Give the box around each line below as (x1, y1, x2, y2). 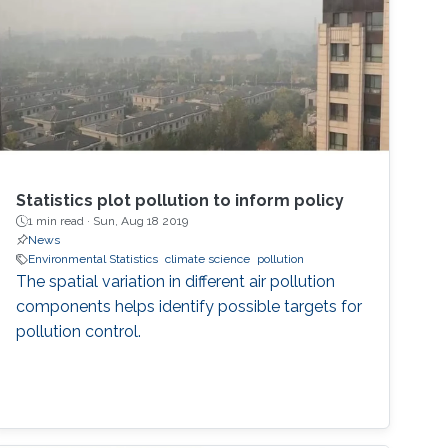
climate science (165, 252, 251, 267)
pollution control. (16, 322, 142, 342)
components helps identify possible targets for (16, 297, 363, 317)
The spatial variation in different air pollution (16, 272, 336, 292)
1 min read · (28, 214, 94, 229)
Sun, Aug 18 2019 (93, 214, 189, 229)
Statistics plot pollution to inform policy (16, 191, 345, 211)
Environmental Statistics (28, 252, 159, 267)
